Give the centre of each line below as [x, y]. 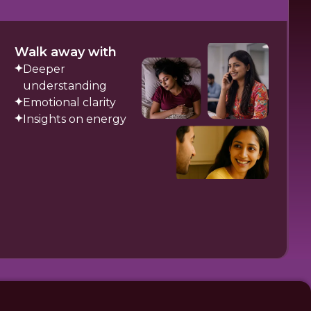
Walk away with [65, 52]
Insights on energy [74, 119]
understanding [65, 86]
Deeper [44, 69]
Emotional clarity [69, 102]
